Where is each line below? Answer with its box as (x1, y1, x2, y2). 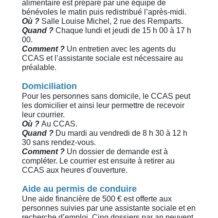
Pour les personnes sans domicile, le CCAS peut (22, 92, 190, 101)
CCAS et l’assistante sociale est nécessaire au (22, 54, 183, 63)
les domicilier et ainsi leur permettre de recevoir (22, 101, 184, 110)
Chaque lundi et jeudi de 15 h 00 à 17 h (54, 26, 191, 35)
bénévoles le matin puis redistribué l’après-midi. (22, 8, 186, 17)
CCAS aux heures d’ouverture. (22, 166, 127, 175)
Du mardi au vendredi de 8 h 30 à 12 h (54, 129, 187, 138)
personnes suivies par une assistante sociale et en (22, 204, 196, 213)
